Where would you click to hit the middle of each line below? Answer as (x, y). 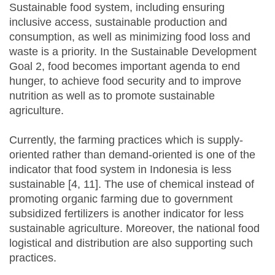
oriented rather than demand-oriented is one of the (132, 155)
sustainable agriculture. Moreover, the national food (134, 229)
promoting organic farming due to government (121, 199)
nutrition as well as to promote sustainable (112, 96)
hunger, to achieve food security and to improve (125, 81)
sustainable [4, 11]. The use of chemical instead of (132, 184)
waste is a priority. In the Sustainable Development (133, 52)
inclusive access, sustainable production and (118, 22)
